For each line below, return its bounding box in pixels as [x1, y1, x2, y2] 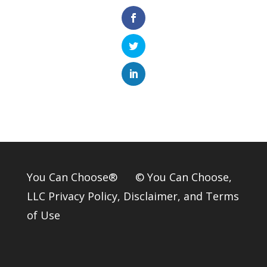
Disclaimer [123, 189, 178, 204]
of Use [26, 208, 60, 223]
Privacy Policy [48, 189, 117, 204]
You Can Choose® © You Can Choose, [26, 170, 232, 185]
